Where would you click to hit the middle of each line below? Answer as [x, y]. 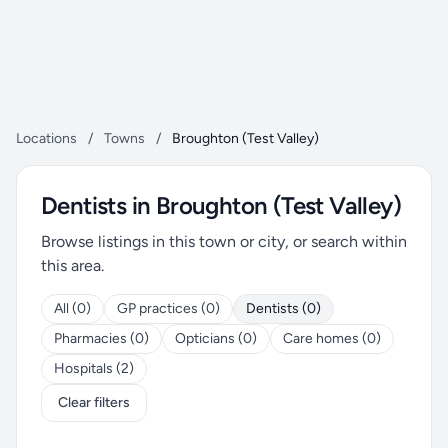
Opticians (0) [216, 338]
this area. [72, 265]
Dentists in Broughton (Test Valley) [221, 205]
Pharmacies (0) [101, 338]
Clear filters [94, 402]
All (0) [72, 308]
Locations [46, 138]
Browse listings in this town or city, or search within [224, 241]
